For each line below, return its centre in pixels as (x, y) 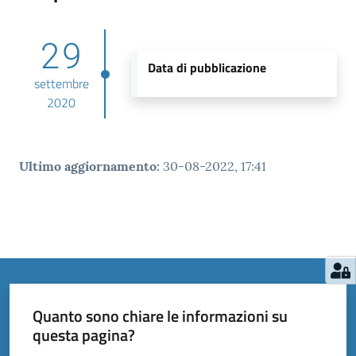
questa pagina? (83, 335)
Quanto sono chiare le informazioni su (160, 315)
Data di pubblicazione (207, 68)
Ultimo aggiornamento (88, 166)
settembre (61, 84)
